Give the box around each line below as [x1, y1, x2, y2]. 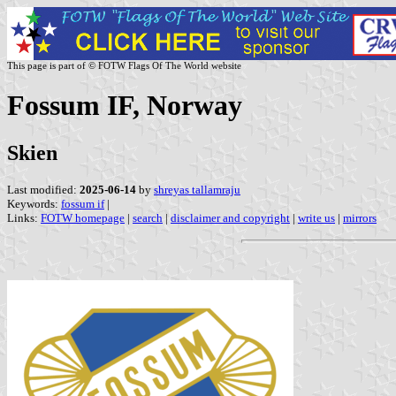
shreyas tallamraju [154, 182, 240, 196]
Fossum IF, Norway [7, 89, 242, 122]
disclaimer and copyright [171, 210, 290, 225]
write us [298, 210, 335, 225]
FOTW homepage [41, 210, 125, 225]
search [133, 210, 163, 225]
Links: [7, 210, 41, 225]
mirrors [343, 210, 377, 225]
